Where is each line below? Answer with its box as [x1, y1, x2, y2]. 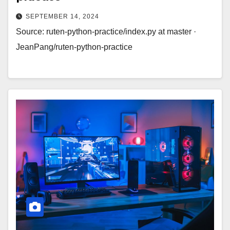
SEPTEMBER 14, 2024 [26, 12, 99, 20]
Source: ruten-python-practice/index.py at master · [16, 27, 196, 36]
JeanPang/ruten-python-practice [16, 42, 132, 51]
